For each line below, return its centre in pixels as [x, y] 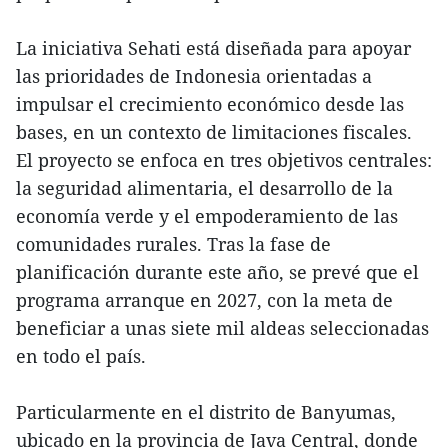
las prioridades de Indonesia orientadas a [194, 76]
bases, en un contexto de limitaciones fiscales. [214, 132]
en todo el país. [81, 356]
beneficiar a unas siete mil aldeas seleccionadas [222, 328]
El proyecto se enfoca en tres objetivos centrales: [224, 160]
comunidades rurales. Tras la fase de [173, 244]
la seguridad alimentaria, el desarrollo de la [204, 188]
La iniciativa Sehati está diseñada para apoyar [213, 48]
